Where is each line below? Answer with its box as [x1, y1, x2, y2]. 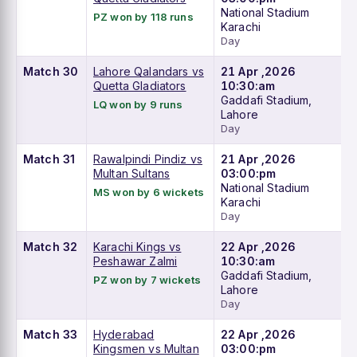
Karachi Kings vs [93, 240, 182, 254]
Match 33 [23, 328, 78, 342]
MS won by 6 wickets [93, 186, 204, 199]
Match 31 [23, 152, 76, 167]
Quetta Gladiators [93, 79, 186, 93]
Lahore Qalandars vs [93, 65, 204, 79]
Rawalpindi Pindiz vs [93, 152, 203, 167]
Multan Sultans [93, 167, 171, 181]
